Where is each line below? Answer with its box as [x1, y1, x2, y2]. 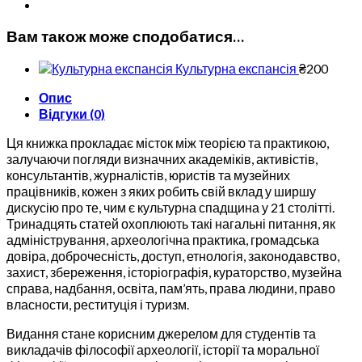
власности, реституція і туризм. [6, 297, 189, 313]
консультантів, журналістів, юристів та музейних [6, 167, 290, 183]
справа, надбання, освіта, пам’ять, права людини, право [6, 280, 335, 297]
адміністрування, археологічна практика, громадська [6, 232, 319, 248]
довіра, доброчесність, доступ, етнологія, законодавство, [6, 248, 339, 264]
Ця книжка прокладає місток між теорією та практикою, [6, 135, 329, 151]
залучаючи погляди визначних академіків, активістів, [6, 151, 318, 167]
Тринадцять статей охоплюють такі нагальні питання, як [6, 216, 335, 232]
